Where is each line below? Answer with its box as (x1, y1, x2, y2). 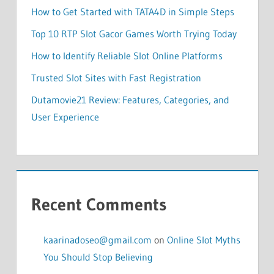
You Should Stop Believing (43, 250, 153, 263)
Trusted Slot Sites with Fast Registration (31, 71, 201, 84)
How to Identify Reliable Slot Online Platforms (31, 49, 223, 62)
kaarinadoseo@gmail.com (43, 233, 152, 246)
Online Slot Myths (166, 233, 240, 246)
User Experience (31, 110, 99, 123)
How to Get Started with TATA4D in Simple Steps (31, 5, 234, 18)
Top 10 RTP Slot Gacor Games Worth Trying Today (31, 27, 237, 40)
